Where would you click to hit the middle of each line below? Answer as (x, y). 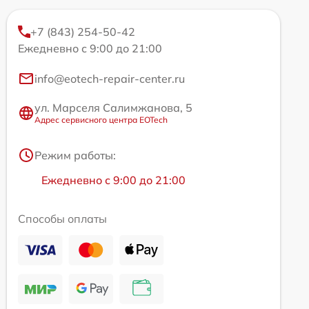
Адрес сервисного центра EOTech (101, 120)
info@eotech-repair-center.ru (110, 79)
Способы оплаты (62, 219)
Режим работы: (75, 155)
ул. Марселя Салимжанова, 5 (113, 108)
